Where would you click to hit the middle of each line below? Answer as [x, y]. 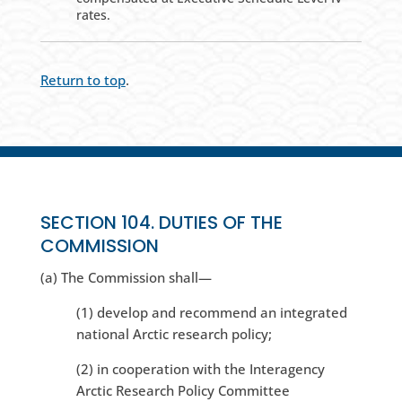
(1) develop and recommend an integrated [211, 313]
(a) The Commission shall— [126, 278]
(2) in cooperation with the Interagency [200, 369]
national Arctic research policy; [174, 334]
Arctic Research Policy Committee [183, 391]
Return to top [83, 80]
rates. [93, 15]
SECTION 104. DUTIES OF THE [161, 223]
